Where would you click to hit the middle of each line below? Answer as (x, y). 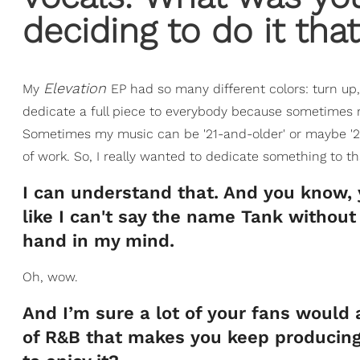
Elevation (77, 88)
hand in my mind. (98, 241)
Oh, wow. (50, 277)
